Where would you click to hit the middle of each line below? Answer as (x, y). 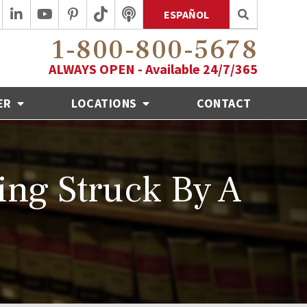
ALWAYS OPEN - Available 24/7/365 (153, 69)
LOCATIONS (106, 103)
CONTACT (224, 103)
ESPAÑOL (186, 14)
